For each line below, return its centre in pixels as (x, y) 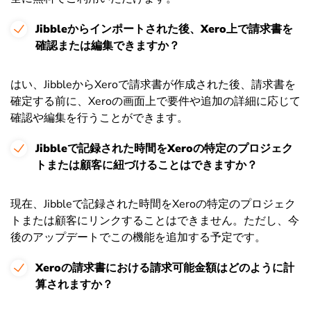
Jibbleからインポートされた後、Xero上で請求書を (164, 29)
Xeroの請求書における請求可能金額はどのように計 (165, 268)
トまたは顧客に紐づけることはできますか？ (146, 165)
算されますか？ (74, 284)
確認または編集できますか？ (108, 45)
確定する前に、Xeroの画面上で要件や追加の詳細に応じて (155, 101)
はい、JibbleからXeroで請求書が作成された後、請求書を (153, 84)
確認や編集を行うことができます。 (99, 118)
